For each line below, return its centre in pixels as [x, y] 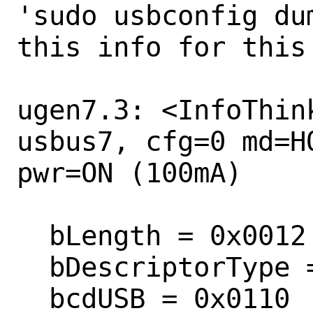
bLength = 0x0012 [33, 235]
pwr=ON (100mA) [129, 173]
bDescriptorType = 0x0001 [33, 267]
